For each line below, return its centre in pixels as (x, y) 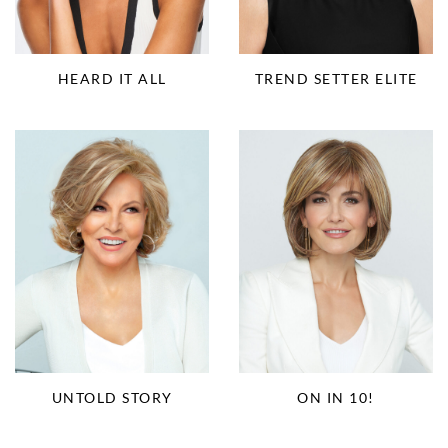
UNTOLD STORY (112, 397)
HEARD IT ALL (112, 78)
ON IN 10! (336, 397)
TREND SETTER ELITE (336, 78)
